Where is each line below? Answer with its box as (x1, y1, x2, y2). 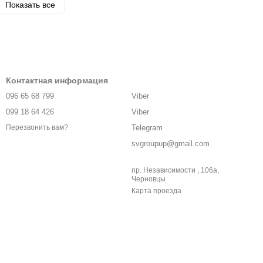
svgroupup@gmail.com (131, 139, 210, 148)
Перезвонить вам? (6, 123, 68, 132)
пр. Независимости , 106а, (131, 166, 219, 174)
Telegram (131, 123, 163, 132)
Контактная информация (6, 76, 108, 85)
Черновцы (131, 175, 166, 183)
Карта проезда (131, 187, 181, 195)
